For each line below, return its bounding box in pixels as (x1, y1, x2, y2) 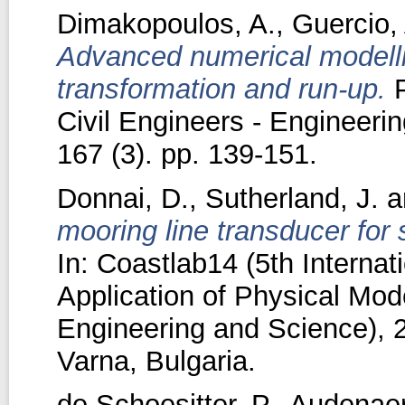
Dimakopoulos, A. (56, 7, 276, 40)
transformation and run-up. (56, 72, 386, 105)
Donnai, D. (56, 182, 189, 214)
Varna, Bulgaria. (56, 344, 256, 377)
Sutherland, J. (204, 182, 379, 214)
